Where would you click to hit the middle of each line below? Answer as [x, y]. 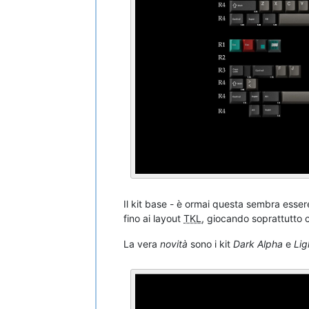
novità [174, 243]
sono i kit [210, 243]
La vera [142, 243]
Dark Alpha [258, 243]
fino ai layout [153, 218]
